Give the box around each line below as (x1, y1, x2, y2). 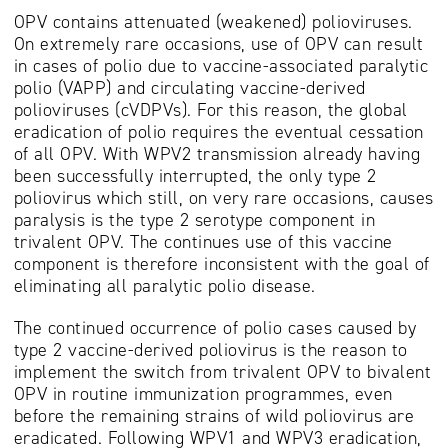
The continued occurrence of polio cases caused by (13, 316, 416, 341)
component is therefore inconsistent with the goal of (13, 252, 430, 277)
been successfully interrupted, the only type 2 (13, 164, 377, 189)
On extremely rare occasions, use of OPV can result (13, 32, 424, 57)
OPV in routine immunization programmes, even (13, 382, 393, 407)
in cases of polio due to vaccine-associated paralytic (13, 54, 428, 79)
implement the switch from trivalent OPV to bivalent (13, 360, 431, 385)
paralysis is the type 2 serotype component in (13, 208, 375, 233)
